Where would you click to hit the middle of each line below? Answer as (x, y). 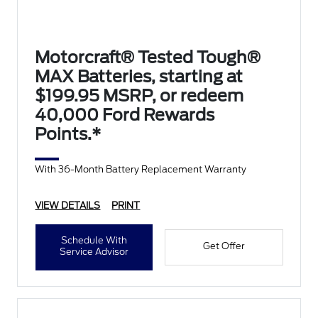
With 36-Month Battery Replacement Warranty (141, 170)
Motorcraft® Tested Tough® (148, 58)
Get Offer (224, 246)
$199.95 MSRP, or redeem (139, 96)
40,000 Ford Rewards (125, 115)
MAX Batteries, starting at (139, 77)
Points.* (68, 135)
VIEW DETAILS (68, 206)
